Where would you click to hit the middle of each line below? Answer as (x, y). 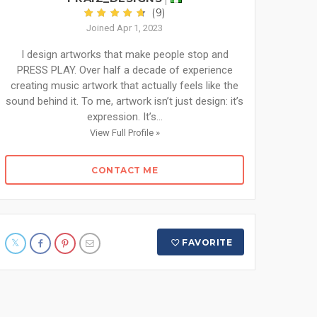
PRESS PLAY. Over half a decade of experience (125, 70)
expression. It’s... (125, 117)
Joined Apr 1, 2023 (125, 28)
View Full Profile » (125, 133)
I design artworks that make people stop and (125, 54)
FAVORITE (207, 242)
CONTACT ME (125, 170)
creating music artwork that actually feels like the (125, 86)
